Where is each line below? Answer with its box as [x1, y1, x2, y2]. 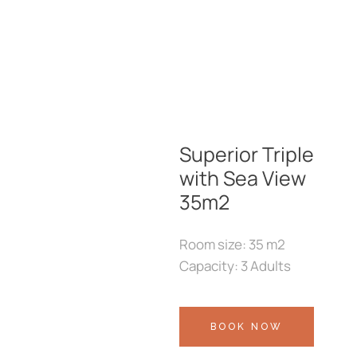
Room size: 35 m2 [178, 235, 285, 253]
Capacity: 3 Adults [178, 257, 291, 275]
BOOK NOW [210, 321, 283, 332]
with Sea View [178, 164, 306, 192]
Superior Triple [178, 140, 314, 168]
